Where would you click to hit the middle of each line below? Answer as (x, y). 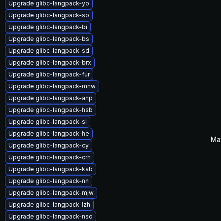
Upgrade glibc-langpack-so (49, 15)
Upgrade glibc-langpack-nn (49, 181)
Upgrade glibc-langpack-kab (51, 169)
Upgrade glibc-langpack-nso (51, 216)
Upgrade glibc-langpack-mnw (52, 86)
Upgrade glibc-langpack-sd (49, 51)
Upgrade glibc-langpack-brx (50, 62)
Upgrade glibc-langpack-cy (49, 145)
